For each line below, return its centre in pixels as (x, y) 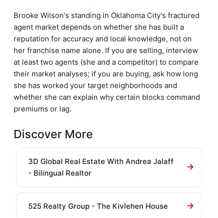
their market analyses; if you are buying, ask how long (106, 74)
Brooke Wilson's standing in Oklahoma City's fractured (107, 15)
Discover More (53, 134)
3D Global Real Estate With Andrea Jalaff (101, 161)
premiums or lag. (43, 109)
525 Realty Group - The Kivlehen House (98, 206)
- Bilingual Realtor (60, 173)
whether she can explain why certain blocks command (107, 97)
